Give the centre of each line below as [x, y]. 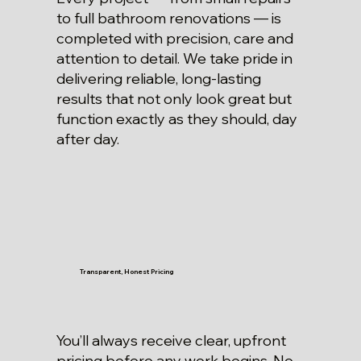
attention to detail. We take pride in [174, 59]
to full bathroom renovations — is [168, 19]
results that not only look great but [174, 99]
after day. [87, 139]
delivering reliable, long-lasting [158, 79]
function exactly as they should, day [176, 119]
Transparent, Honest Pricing [126, 271]
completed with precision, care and [174, 39]
